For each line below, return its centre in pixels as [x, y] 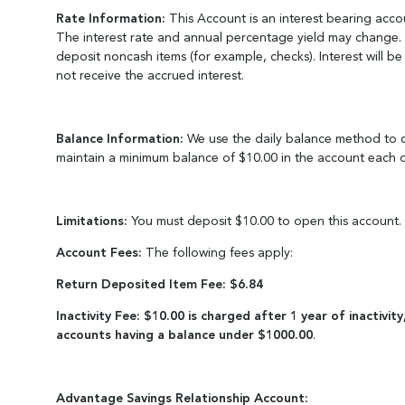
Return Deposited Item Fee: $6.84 [160, 285]
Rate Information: [113, 19]
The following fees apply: [219, 253]
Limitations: [94, 221]
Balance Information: [122, 139]
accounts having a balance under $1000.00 [184, 335]
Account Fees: [101, 253]
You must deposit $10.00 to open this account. [266, 221]
